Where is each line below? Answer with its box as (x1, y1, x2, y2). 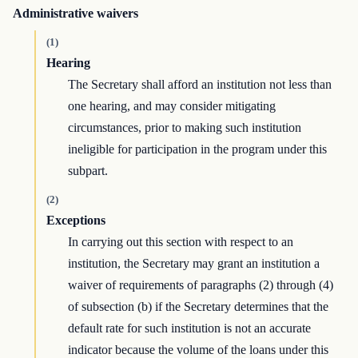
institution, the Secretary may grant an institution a (68, 257, 320, 271)
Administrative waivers (13, 6, 138, 21)
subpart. (68, 164, 109, 178)
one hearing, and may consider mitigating (68, 99, 276, 113)
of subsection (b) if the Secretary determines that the (68, 300, 329, 314)
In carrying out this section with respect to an (68, 235, 294, 249)
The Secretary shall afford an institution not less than (68, 78, 332, 92)
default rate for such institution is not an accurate (68, 321, 312, 336)
